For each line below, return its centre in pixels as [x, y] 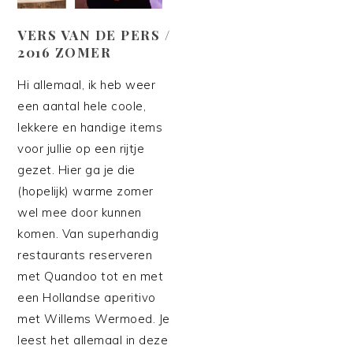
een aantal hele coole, [82, 106]
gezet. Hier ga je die [76, 169]
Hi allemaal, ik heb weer [87, 84]
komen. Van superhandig [88, 233]
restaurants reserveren [85, 255]
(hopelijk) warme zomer [85, 191]
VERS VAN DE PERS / [94, 34]
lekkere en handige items [90, 127]
